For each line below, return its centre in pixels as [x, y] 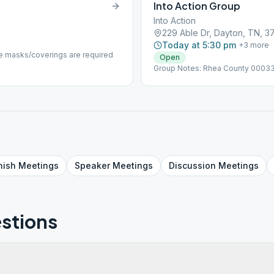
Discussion [192, 165]
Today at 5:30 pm [199, 45]
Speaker [92, 165]
